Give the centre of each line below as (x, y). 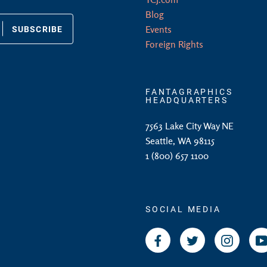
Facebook (183, 240)
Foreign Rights (174, 44)
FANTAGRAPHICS (189, 91)
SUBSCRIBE (37, 29)
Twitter (212, 240)
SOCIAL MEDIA (183, 209)
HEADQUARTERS (187, 100)
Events (159, 29)
